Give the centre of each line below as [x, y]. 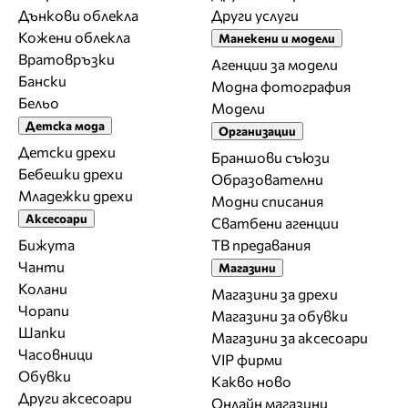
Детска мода [65, 125]
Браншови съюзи [270, 157]
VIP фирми [247, 359]
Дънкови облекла [78, 15]
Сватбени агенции [275, 222]
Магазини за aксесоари [290, 337]
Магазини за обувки [280, 315]
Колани [43, 288]
